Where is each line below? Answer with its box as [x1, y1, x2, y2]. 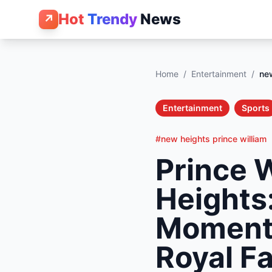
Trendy [87, 10, 137, 28]
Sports [242, 103, 270, 113]
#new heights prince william [155, 134, 267, 144]
